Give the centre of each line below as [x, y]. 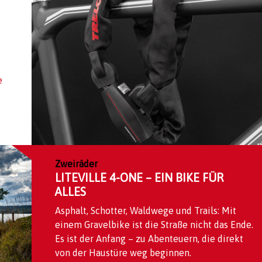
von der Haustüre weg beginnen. [123, 252]
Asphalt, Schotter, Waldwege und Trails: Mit [146, 210]
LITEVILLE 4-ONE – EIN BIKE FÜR [139, 177]
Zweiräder [76, 163]
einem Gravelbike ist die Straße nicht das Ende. [154, 224]
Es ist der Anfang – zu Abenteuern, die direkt [149, 238]
